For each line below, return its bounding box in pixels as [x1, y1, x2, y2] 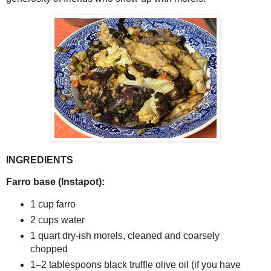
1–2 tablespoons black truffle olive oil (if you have [30, 259, 241, 270]
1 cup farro [30, 198, 76, 209]
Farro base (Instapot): [6, 176, 105, 187]
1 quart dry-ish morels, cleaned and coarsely [30, 230, 220, 241]
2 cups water [30, 214, 85, 225]
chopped [30, 243, 68, 254]
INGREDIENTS [6, 155, 73, 166]
